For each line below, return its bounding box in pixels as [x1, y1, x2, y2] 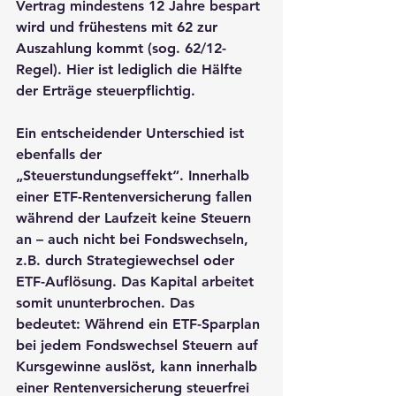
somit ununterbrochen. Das [16, 293, 199, 311]
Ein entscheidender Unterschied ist [16, 124, 248, 141]
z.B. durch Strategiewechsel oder [16, 251, 239, 269]
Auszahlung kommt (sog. [16, 39, 185, 57]
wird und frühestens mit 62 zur [16, 18, 222, 35]
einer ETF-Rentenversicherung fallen [16, 187, 256, 205]
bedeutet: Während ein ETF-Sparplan [16, 315, 264, 332]
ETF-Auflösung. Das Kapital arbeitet [16, 272, 258, 290]
